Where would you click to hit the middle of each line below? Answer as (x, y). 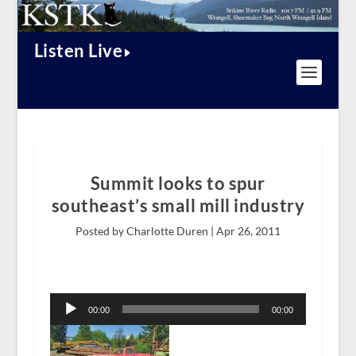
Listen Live (78, 51)
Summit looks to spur (178, 184)
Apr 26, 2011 (248, 231)
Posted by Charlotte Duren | (145, 231)
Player (65, 311)
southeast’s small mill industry (178, 206)
